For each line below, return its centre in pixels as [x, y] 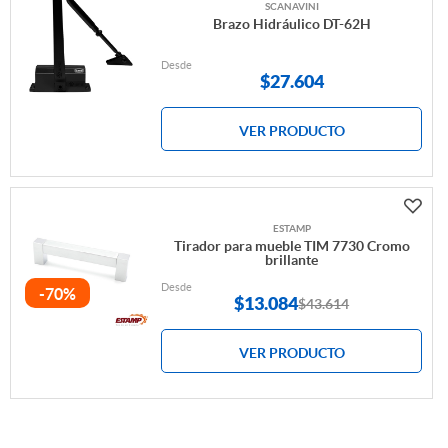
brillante [292, 260]
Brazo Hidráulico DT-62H [291, 24]
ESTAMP [291, 229]
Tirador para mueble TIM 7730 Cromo [291, 246]
